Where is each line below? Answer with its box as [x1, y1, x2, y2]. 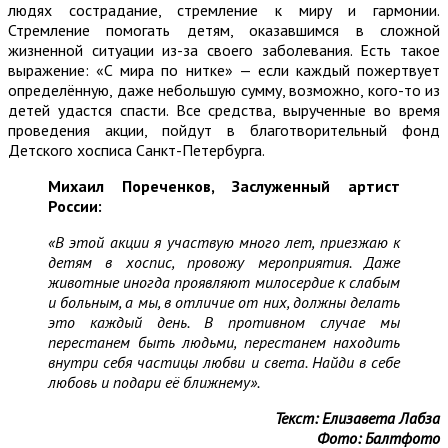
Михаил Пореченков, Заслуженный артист [48, 175, 400, 196]
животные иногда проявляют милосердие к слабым [48, 271, 400, 292]
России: [48, 195, 102, 216]
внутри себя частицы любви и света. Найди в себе [48, 351, 400, 372]
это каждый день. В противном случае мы [48, 311, 400, 332]
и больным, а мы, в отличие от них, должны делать [48, 291, 400, 312]
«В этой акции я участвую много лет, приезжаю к [48, 231, 400, 252]
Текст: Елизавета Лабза [275, 407, 440, 428]
